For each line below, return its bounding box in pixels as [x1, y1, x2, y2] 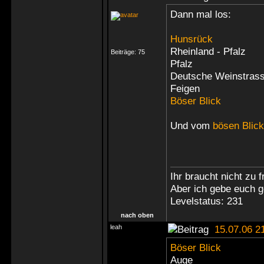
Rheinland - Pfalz [170, 45, 246, 57]
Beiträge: [111, 48, 138, 55]
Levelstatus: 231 [170, 195, 243, 207]
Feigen [170, 82, 200, 94]
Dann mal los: [170, 8, 231, 20]
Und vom [170, 120, 213, 131]
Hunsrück [170, 33, 213, 45]
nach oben [121, 212, 154, 219]
